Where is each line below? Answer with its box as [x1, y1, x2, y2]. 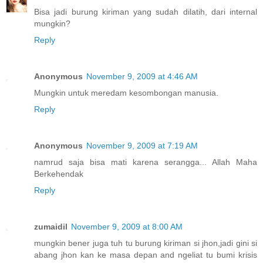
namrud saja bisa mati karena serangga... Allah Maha [34, 157, 257, 167]
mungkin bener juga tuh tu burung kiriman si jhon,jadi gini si [34, 238, 257, 248]
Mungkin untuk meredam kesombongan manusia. [34, 87, 218, 97]
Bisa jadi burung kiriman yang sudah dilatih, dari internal [34, 6, 257, 16]
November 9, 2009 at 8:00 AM [71, 221, 183, 231]
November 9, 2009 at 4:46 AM [86, 71, 198, 81]
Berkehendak [34, 168, 83, 178]
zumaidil [34, 221, 68, 231]
